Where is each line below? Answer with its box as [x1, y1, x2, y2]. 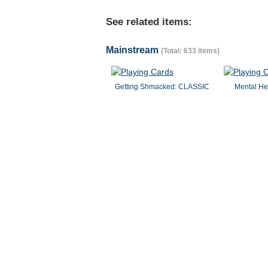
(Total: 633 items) [161, 47, 220, 55]
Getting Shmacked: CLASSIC [115, 83, 209, 91]
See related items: [106, 16, 192, 28]
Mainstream [106, 45, 161, 55]
